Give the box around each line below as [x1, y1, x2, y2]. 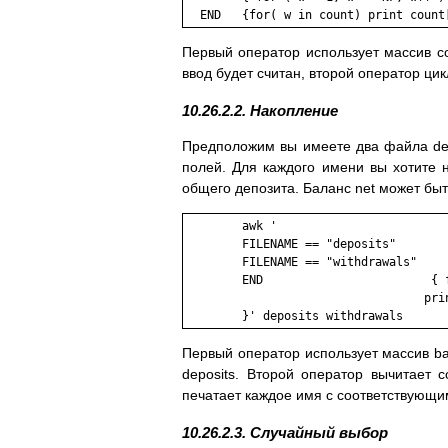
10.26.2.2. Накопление [182, 102, 338, 120]
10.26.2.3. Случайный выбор [182, 424, 388, 442]
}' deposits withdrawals [186, 309, 410, 324]
